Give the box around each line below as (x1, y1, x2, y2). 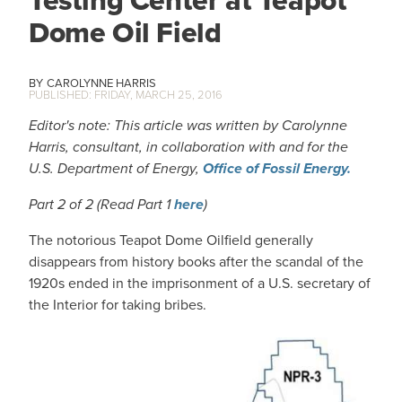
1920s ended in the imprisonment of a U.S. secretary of (29, 273, 371, 293)
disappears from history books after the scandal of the (29, 251, 363, 272)
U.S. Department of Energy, (29, 158, 203, 179)
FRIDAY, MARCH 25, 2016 (94, 86, 223, 103)
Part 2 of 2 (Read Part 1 (29, 194, 174, 214)
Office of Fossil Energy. (203, 158, 351, 179)
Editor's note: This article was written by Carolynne (29, 115, 347, 135)
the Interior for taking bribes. (29, 294, 206, 315)
